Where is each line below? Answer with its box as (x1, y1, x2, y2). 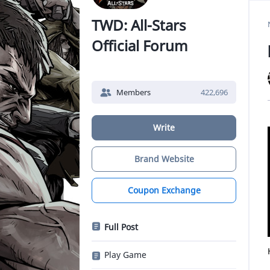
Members (116, 87, 151, 98)
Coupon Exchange (127, 184, 201, 196)
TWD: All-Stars (92, 15, 186, 35)
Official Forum (92, 36, 187, 55)
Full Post (104, 221, 138, 233)
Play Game (104, 249, 146, 260)
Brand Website (134, 153, 194, 165)
